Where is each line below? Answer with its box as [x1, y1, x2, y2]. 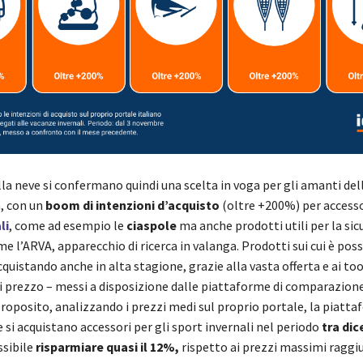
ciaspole [126, 216, 177, 233]
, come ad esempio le [8, 216, 126, 233]
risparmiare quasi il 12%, [32, 338, 181, 355]
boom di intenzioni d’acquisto [45, 196, 220, 213]
